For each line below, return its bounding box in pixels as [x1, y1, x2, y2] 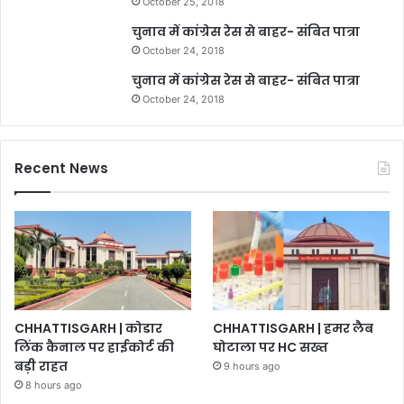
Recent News [14, 159, 108, 179]
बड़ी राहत [14, 357, 68, 376]
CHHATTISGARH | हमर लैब [213, 319, 374, 338]
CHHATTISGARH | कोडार [14, 319, 162, 338]
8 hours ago [25, 379, 82, 392]
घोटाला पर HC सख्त [213, 338, 329, 357]
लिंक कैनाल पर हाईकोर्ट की [14, 338, 174, 357]
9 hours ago [224, 360, 281, 373]
